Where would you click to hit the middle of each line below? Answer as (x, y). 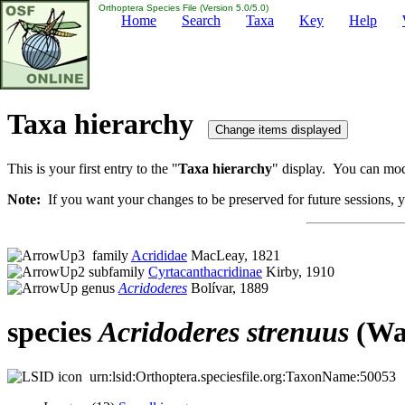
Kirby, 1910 (298, 271)
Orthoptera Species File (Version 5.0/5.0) (182, 8)
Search (201, 20)
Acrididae (159, 255)
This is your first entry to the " (93, 168)
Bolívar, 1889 (228, 287)
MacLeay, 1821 (234, 255)
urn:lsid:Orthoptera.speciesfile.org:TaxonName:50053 (239, 376)
